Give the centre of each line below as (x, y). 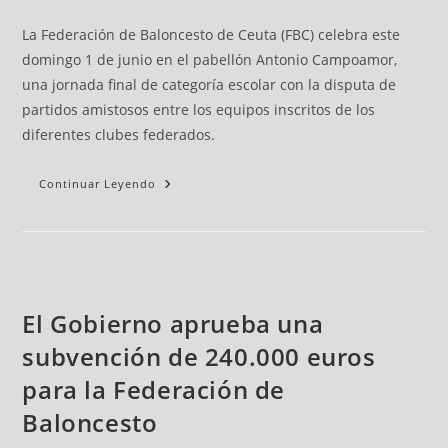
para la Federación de (154, 389)
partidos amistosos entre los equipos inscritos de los (199, 109)
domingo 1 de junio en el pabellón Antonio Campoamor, (210, 59)
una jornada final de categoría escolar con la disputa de (209, 84)
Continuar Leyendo (98, 183)
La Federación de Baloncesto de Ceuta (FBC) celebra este (211, 34)
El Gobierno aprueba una (173, 323)
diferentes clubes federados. (119, 134)
